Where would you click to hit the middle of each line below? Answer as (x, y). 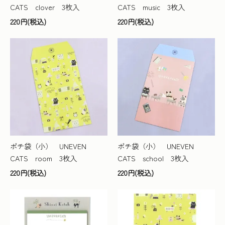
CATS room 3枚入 (43, 158)
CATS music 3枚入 (151, 7)
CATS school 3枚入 (153, 158)
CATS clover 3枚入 (45, 7)
